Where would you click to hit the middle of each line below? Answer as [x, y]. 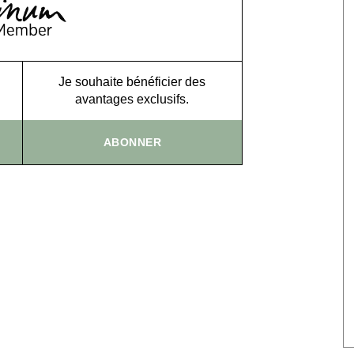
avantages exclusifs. [132, 99]
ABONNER [132, 142]
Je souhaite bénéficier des [132, 81]
